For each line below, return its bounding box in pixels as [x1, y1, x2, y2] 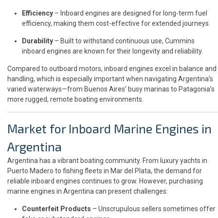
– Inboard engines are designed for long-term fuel [53, 9, 207, 18]
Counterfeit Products [22, 205, 91, 213]
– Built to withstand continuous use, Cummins [53, 37, 195, 45]
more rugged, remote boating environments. [7, 95, 144, 104]
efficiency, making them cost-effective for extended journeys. [22, 19, 210, 28]
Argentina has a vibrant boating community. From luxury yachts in [7, 157, 207, 165]
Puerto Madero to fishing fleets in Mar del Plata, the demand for [7, 167, 202, 175]
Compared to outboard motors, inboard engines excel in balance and [7, 65, 217, 73]
